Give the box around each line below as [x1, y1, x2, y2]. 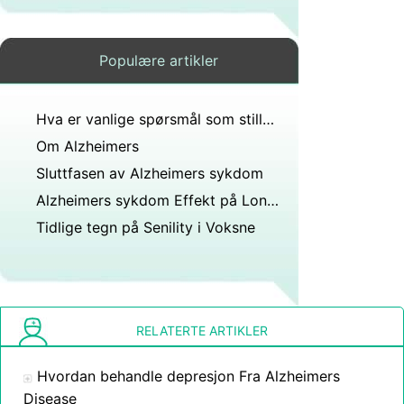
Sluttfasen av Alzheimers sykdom [36, 164, 263, 182]
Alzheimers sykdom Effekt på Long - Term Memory [267, 191, 279, 209]
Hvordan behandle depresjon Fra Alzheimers [37, 367, 340, 385]
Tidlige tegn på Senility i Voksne [36, 218, 255, 236]
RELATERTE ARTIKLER [136, 323, 268, 338]
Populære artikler [98, 51, 218, 69]
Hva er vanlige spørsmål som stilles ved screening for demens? [262, 110, 274, 128]
